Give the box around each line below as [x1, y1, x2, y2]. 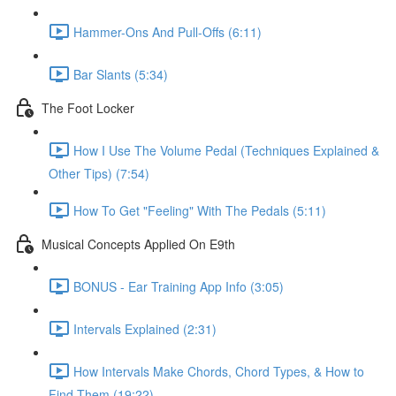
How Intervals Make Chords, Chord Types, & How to [73, 362, 364, 380]
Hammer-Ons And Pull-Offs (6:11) [73, 22, 262, 41]
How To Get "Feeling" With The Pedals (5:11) [73, 201, 326, 219]
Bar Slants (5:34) [73, 65, 168, 83]
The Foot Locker [42, 98, 134, 117]
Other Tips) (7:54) [49, 164, 149, 182]
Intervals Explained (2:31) [73, 319, 217, 338]
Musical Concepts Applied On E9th [42, 234, 235, 253]
